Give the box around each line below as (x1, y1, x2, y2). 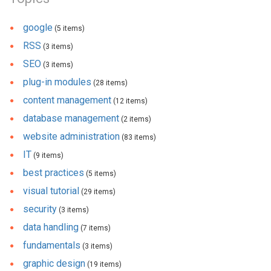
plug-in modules (23, 76, 91, 88)
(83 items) (120, 133, 156, 142)
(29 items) (79, 188, 116, 196)
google (23, 22, 53, 33)
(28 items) (91, 79, 128, 87)
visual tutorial (23, 185, 79, 197)
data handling (23, 221, 79, 233)
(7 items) (79, 224, 111, 232)
